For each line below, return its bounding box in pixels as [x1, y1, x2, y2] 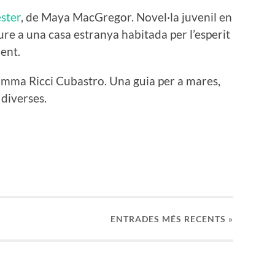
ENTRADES [110, 213, 162, 224]
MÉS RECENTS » [162, 213, 233, 224]
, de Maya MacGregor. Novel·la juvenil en [21, 10, 232, 25]
